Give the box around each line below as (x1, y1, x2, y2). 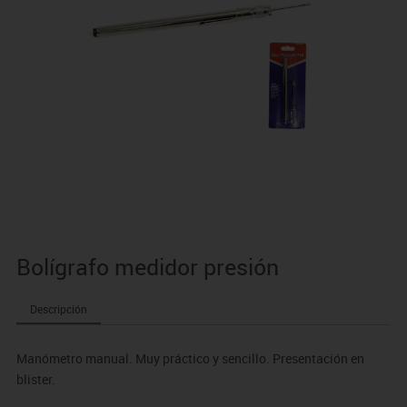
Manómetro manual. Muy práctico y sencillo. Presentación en (15, 350, 364, 368)
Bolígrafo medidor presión (15, 252, 279, 283)
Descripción (29, 302, 87, 317)
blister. (15, 371, 55, 389)
